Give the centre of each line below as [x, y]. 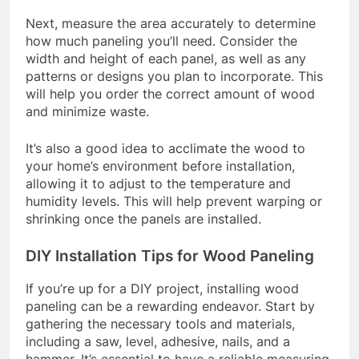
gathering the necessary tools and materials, [160, 324]
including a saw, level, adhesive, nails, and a [158, 342]
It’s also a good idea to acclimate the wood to [165, 148]
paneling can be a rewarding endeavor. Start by [170, 307]
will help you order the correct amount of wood [170, 93]
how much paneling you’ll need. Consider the [161, 40]
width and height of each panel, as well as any [166, 58]
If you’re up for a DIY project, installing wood [162, 289]
